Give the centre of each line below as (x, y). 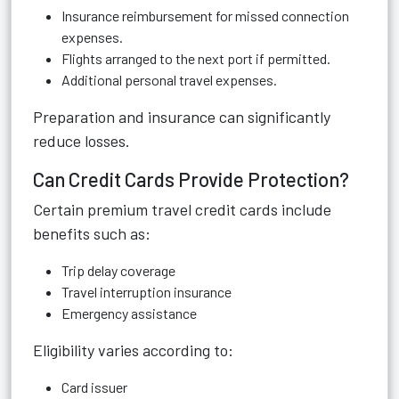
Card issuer (94, 387)
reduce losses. (81, 141)
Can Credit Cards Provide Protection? (191, 179)
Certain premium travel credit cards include (182, 209)
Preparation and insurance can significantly (182, 117)
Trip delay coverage (118, 270)
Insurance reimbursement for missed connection (205, 16)
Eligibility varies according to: (133, 350)
